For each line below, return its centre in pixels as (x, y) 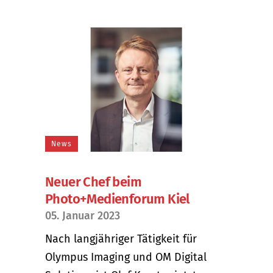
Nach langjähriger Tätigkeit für (121, 239)
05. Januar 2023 (83, 215)
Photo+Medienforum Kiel (118, 199)
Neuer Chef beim (93, 182)
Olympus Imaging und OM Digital (126, 257)
